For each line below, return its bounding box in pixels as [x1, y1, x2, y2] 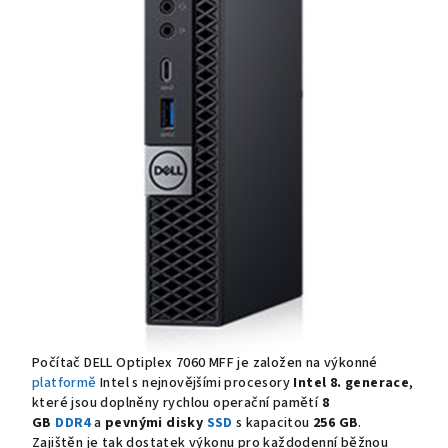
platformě [32, 372, 97, 393]
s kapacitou [232, 412, 314, 433]
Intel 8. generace [293, 372, 410, 393]
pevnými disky [105, 412, 207, 433]
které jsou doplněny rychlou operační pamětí [32, 392, 322, 413]
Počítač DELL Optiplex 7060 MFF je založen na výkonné [32, 352, 378, 373]
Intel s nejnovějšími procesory [96, 372, 294, 393]
